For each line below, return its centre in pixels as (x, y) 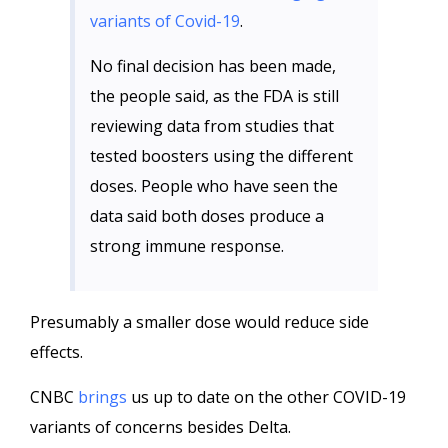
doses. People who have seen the (214, 186)
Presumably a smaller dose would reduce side (199, 322)
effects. (56, 352)
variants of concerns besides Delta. (160, 427)
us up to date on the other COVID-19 (266, 397)
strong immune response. (187, 246)
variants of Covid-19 (165, 21)
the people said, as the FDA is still (214, 96)
